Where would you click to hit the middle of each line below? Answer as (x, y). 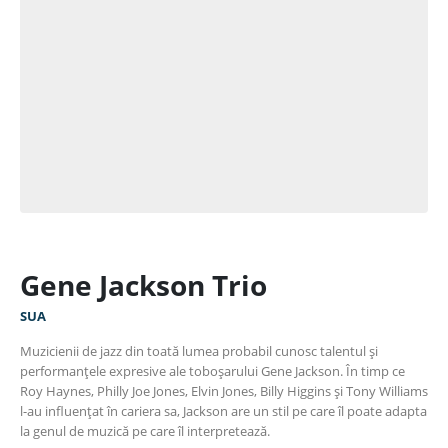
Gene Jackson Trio (143, 284)
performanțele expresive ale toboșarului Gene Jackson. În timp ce (212, 370)
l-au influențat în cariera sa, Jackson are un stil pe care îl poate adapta (223, 410)
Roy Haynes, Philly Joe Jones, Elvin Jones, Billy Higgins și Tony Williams (224, 390)
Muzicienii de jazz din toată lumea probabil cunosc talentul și (199, 350)
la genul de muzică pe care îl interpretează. (145, 430)
